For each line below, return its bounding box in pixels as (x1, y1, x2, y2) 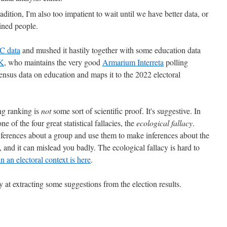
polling (164, 56, 188, 67)
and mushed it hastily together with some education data (20, 44, 201, 55)
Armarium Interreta (102, 56, 164, 67)
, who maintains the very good (4, 56, 102, 67)
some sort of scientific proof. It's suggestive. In (51, 105, 201, 116)
